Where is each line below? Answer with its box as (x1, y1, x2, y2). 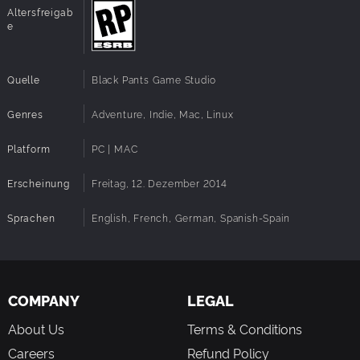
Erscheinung (7, 176, 70, 190)
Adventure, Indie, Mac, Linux (92, 107, 234, 121)
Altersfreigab (7, 5, 73, 19)
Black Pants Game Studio (92, 72, 216, 87)
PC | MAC (92, 141, 138, 156)
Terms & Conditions (187, 320, 302, 338)
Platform (7, 141, 51, 156)
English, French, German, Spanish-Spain (92, 211, 290, 225)
